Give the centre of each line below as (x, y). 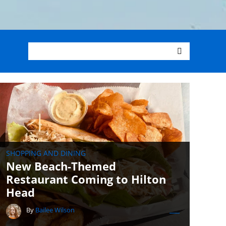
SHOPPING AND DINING (46, 153)
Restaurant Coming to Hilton (86, 179)
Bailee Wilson (55, 210)
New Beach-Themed (61, 166)
